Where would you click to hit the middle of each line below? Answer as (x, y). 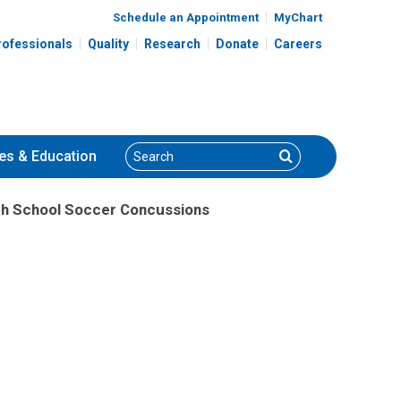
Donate (237, 43)
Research (172, 43)
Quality (108, 43)
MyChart (298, 17)
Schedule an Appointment (186, 17)
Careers (298, 43)
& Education (55, 157)
